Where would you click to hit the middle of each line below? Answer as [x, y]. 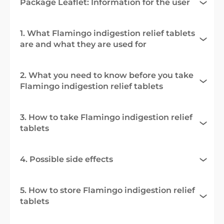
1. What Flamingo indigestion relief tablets [107, 33]
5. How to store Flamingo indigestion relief [107, 190]
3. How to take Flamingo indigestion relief [106, 117]
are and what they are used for [83, 44]
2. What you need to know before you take [107, 75]
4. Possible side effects [66, 159]
